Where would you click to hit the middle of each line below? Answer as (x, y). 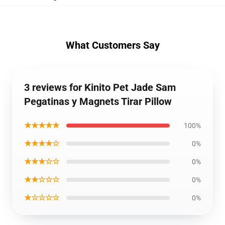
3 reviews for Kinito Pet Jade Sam (100, 87)
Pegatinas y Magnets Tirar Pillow (98, 101)
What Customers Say (113, 45)
